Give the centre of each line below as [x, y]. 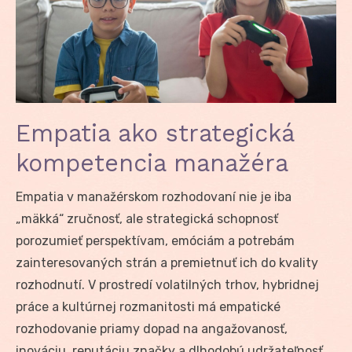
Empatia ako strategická [155, 133]
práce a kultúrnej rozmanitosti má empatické [148, 306]
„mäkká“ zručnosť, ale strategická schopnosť [147, 218]
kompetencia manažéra [152, 163]
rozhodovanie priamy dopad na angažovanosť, [152, 328]
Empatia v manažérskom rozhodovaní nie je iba [154, 196]
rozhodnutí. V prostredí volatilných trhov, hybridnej [167, 284]
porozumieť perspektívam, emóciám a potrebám [155, 240]
